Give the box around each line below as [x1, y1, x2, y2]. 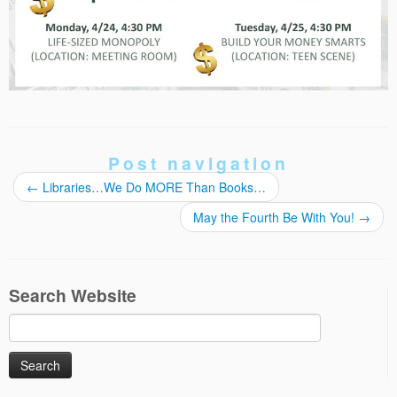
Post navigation [108, 151, 289, 176]
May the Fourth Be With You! [193, 208, 358, 227]
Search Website [9, 283, 136, 308]
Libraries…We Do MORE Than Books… [39, 178, 266, 197]
